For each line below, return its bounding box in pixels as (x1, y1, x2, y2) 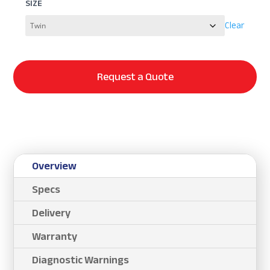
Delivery (32, 202, 71, 223)
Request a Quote (96, 66, 174, 87)
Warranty (32, 225, 78, 246)
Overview (32, 155, 77, 176)
